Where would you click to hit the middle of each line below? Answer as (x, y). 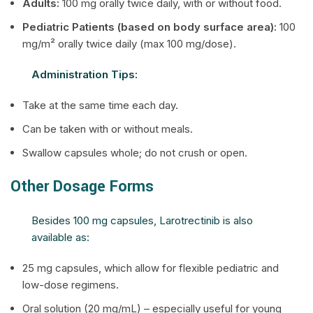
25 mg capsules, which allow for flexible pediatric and (151, 268)
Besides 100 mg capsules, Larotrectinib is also (142, 220)
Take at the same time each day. (100, 105)
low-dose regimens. (71, 285)
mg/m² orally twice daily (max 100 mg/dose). (129, 44)
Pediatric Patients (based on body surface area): (150, 27)
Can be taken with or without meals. (108, 129)
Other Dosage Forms (82, 187)
